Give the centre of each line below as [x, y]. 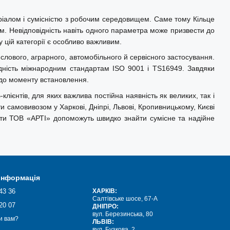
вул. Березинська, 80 [123, 214]
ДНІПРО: [106, 206]
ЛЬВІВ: [103, 222]
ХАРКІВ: [105, 191]
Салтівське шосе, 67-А [125, 199]
